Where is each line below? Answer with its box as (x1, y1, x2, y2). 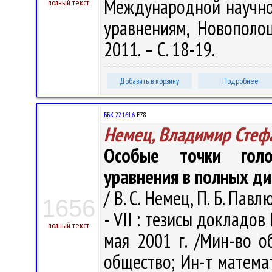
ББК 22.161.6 (104, 110, 135, 119)
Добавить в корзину (120, 75, 179, 86)
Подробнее (222, 75, 259, 86)
